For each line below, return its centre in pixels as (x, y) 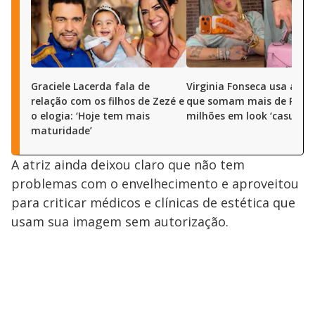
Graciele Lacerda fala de (90, 86)
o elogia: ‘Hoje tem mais (90, 116)
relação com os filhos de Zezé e (108, 101)
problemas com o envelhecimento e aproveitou (155, 184)
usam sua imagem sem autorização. (120, 222)
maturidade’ (62, 131)
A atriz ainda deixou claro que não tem (128, 165)
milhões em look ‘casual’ (246, 116)
